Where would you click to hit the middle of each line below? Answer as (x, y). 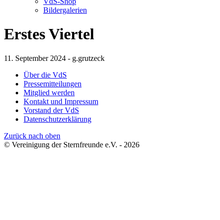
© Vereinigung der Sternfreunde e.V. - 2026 (72, 144)
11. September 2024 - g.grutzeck (54, 58)
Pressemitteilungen (53, 83)
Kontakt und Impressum (61, 101)
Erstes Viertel (49, 34)
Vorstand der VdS (51, 110)
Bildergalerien (65, 10)
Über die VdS (45, 75)
